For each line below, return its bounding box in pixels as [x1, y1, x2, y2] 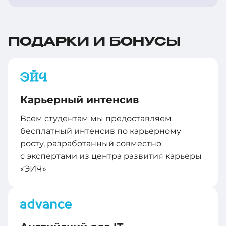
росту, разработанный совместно [20, 139, 161, 149]
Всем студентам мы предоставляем [20, 114, 172, 124]
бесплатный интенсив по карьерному [20, 126, 181, 136]
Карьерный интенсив [20, 94, 139, 106]
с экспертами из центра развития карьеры [20, 151, 202, 161]
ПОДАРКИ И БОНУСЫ [8, 36, 181, 49]
